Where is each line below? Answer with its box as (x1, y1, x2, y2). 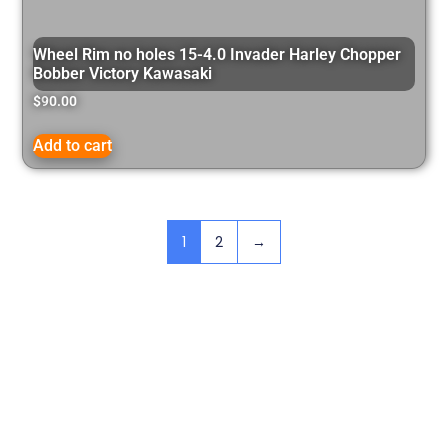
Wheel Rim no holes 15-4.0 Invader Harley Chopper (33, 45, 402, 65)
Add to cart (33, 136, 113, 156)
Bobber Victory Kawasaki (33, 64, 213, 84)
